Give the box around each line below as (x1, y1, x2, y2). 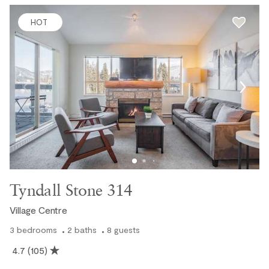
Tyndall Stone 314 (10, 180, 133, 200)
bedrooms (17, 225, 57, 235)
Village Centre (10, 204, 67, 216)
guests (114, 225, 140, 235)
